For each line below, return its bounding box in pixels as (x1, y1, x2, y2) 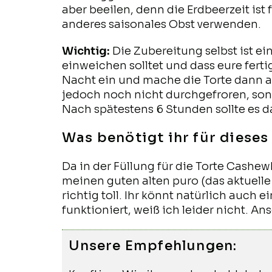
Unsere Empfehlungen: (69, 237, 237, 254)
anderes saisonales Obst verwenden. (62, 18, 261, 31)
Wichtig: (62, 44, 112, 58)
